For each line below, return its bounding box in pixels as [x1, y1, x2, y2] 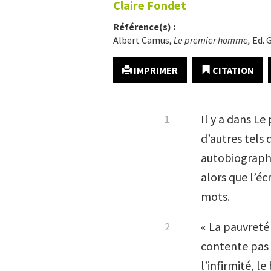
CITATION [211, 64, 254, 76]
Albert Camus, [113, 34, 174, 46]
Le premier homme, [174, 34, 252, 46]
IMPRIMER [132, 64, 178, 76]
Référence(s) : [113, 21, 175, 33]
